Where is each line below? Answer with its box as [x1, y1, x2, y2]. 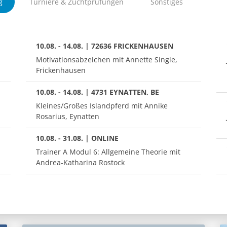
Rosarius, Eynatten [35, 111, 99, 121]
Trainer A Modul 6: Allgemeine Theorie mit [35, 146, 180, 157]
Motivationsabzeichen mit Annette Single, [35, 54, 177, 64]
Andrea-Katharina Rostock [35, 157, 125, 167]
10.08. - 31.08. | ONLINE [35, 133, 119, 143]
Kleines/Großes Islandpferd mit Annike [35, 100, 168, 110]
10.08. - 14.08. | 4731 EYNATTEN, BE [35, 87, 159, 97]
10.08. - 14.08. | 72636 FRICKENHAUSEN [35, 41, 173, 51]
